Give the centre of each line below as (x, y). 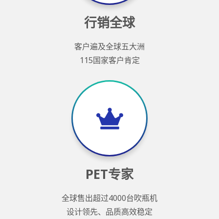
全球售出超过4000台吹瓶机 (109, 198)
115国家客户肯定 (109, 60)
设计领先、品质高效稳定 (109, 212)
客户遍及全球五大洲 (109, 47)
